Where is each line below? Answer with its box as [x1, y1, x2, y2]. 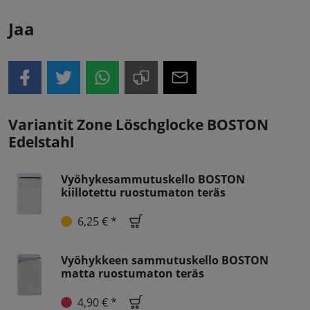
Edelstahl [8, 132, 74, 152]
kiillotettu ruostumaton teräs [61, 185, 226, 201]
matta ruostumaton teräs [61, 266, 204, 282]
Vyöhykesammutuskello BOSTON [61, 172, 245, 188]
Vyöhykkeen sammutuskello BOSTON [61, 253, 268, 268]
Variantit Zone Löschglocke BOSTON [8, 115, 268, 135]
